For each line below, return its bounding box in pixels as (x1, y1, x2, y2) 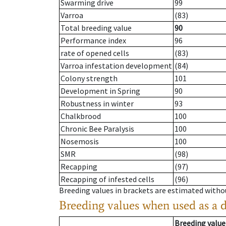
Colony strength (61, 73, 118, 84)
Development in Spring (61, 86, 140, 96)
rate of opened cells (61, 48, 129, 59)
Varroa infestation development (61, 61, 172, 71)
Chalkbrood (61, 111, 101, 122)
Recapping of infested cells (61, 174, 154, 185)
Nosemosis (61, 136, 99, 147)
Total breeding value (61, 23, 132, 33)
